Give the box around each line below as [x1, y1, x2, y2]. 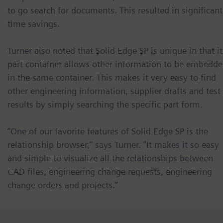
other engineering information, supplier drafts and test [7, 86, 221, 97]
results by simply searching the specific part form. [7, 99, 203, 110]
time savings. [7, 18, 60, 29]
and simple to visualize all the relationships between [7, 153, 213, 164]
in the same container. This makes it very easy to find [7, 72, 216, 83]
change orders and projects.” [7, 180, 118, 191]
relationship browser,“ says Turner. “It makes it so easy [7, 139, 219, 150]
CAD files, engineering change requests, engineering [7, 166, 212, 177]
